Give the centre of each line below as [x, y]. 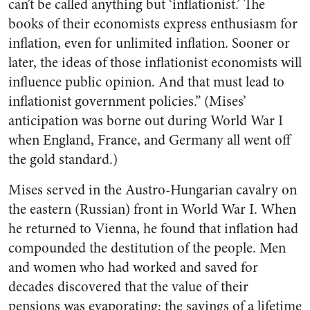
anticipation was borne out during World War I [146, 121]
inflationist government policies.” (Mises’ [127, 101]
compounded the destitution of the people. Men [147, 248]
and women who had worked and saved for [133, 267]
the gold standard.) [63, 159]
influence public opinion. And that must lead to [146, 82]
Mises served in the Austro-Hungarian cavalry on [153, 190]
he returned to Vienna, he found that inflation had [153, 229]
